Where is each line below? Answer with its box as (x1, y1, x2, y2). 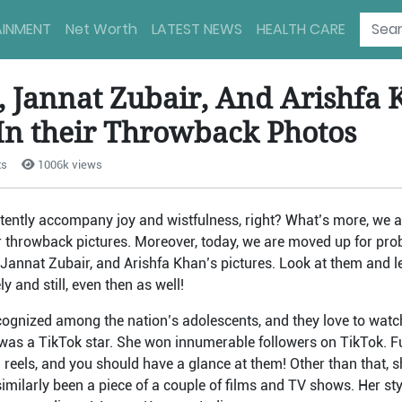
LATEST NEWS (152, 19, 242, 39)
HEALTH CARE (257, 19, 345, 39)
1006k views (34, 158, 102, 171)
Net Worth (66, 19, 137, 39)
